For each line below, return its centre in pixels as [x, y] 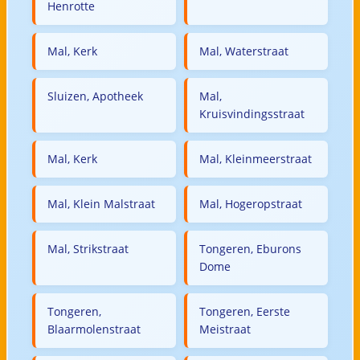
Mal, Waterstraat [244, 51]
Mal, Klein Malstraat [101, 203]
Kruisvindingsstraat [252, 113]
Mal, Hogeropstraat [251, 203]
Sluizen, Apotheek [95, 96]
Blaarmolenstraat [94, 329]
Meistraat [225, 329]
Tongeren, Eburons [250, 248]
